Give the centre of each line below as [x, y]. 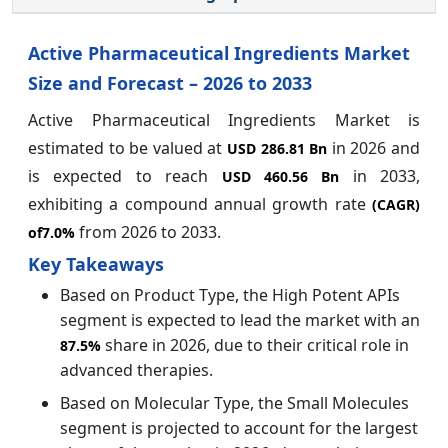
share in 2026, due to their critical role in [255, 344]
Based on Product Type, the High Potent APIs [230, 294]
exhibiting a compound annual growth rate [200, 203]
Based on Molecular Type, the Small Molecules [234, 402]
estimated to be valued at [127, 147]
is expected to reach [125, 175]
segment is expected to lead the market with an [240, 319]
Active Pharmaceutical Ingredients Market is [224, 119]
